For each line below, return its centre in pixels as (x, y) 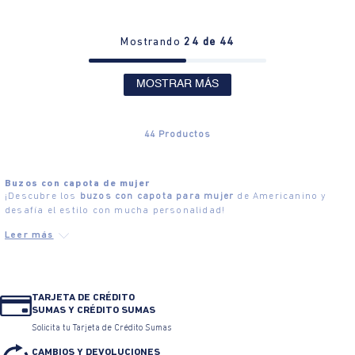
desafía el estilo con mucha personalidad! (115, 210)
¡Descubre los (42, 196)
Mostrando (153, 43)
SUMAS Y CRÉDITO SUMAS (94, 310)
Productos (185, 134)
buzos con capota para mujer (157, 196)
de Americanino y (281, 196)
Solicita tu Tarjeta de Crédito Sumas (101, 328)
